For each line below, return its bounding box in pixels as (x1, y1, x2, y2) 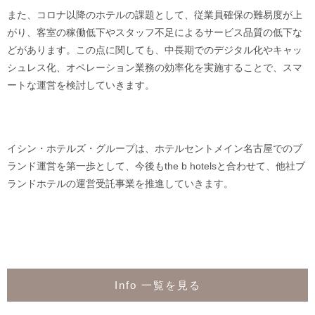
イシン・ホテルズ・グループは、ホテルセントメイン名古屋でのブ (7, 143, 302, 154)
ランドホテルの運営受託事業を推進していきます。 (7, 178, 233, 189)
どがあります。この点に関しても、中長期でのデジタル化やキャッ (7, 44, 302, 56)
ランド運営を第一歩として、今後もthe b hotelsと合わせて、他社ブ (7, 160, 305, 172)
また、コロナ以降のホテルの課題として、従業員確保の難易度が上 (7, 9, 302, 20)
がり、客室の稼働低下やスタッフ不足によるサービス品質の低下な (7, 27, 302, 38)
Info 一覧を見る (114, 279, 201, 291)
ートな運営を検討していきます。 (7, 79, 155, 91)
